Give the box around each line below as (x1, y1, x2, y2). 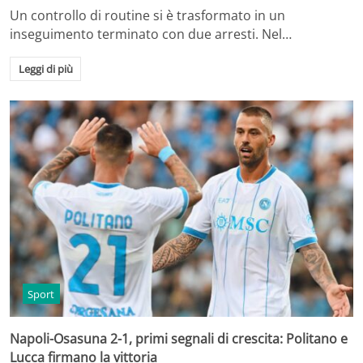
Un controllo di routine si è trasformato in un (10, 6, 285, 25)
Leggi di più (18, 62, 73, 77)
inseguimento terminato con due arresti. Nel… (10, 25, 292, 44)
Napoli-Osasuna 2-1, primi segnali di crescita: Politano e (10, 329, 348, 348)
